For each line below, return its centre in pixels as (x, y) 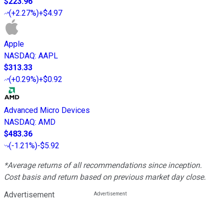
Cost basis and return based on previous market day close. (105, 177)
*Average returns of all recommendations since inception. (103, 165)
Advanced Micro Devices (47, 110)
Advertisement (29, 194)
